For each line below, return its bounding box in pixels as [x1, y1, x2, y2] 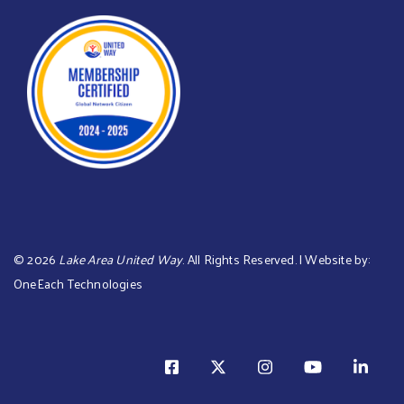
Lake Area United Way [59, 248, 183, 271]
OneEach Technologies [14, 272, 142, 296]
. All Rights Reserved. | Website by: [182, 248, 371, 271]
